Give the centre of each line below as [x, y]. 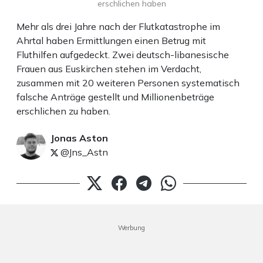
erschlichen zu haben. [63, 111]
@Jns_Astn [83, 152]
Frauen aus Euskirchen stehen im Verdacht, [109, 68]
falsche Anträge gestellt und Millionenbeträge [115, 97]
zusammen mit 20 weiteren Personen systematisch [128, 82]
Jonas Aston [79, 138]
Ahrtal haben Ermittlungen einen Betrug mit [111, 40]
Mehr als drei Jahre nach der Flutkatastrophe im [118, 26]
